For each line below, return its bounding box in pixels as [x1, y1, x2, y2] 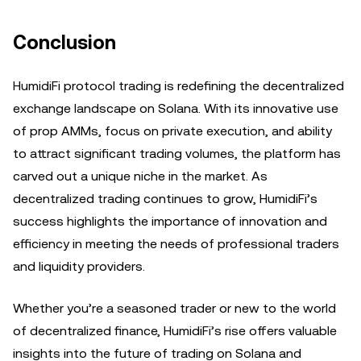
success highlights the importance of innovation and [13, 214, 327, 229]
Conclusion [13, 31, 116, 54]
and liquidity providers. [13, 259, 145, 274]
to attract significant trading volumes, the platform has [13, 146, 341, 161]
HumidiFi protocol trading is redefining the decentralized [13, 78, 344, 93]
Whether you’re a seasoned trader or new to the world [13, 301, 336, 316]
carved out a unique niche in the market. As [13, 168, 268, 184]
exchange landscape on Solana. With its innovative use [13, 101, 338, 116]
